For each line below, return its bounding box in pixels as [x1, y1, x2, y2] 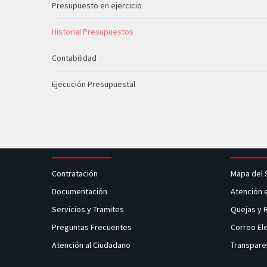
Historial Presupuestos [52, 26, 133, 37]
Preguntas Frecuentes [52, 222, 132, 232]
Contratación [52, 168, 100, 179]
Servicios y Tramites [52, 204, 126, 215]
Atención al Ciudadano [52, 240, 131, 250]
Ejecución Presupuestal [52, 79, 135, 89]
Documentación [52, 186, 107, 197]
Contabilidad [52, 52, 97, 63]
